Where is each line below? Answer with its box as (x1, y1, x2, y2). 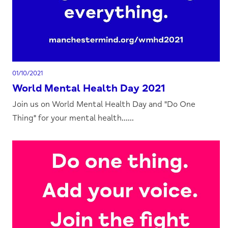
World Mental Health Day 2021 (12, 82, 165, 95)
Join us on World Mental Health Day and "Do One (12, 99, 196, 109)
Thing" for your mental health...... (12, 113, 134, 123)
